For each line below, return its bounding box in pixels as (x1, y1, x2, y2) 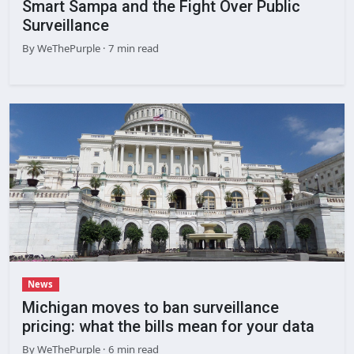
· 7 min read (100, 41, 159, 56)
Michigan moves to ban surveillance (22, 298, 279, 318)
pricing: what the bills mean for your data (22, 317, 314, 337)
